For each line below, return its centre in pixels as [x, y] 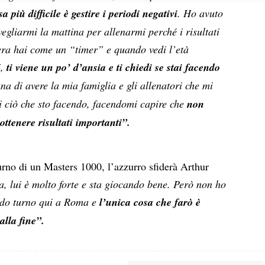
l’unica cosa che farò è [149, 202]
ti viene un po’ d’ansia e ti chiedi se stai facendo [114, 67]
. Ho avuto [201, 13]
